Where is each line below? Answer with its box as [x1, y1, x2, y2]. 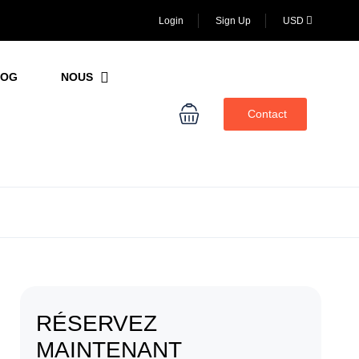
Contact [248, 107, 287, 120]
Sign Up [216, 14, 251, 26]
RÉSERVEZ [36, 311, 158, 336]
